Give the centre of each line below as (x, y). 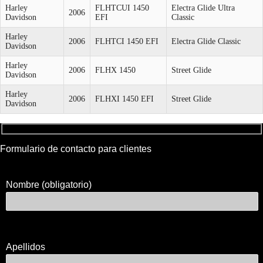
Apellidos (26, 247)
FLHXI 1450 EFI (124, 99)
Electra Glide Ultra (203, 8)
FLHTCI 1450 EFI (127, 41)
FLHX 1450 (115, 70)
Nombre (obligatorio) (49, 184)
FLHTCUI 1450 (122, 8)
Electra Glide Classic (206, 41)
